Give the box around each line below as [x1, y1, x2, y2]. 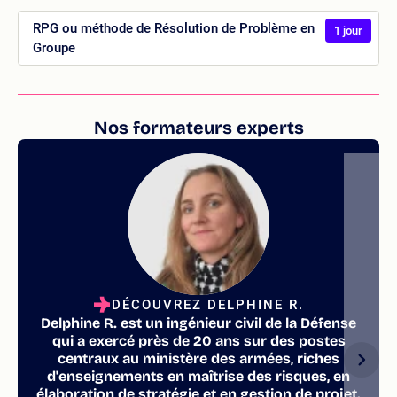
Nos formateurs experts [93, 116, 304, 138]
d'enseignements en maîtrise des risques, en [47, 367, 350, 385]
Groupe [33, 39, 75, 56]
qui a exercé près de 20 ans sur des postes [51, 331, 346, 349]
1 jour [334, 23, 362, 37]
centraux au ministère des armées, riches [58, 349, 339, 367]
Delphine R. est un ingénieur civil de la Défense [41, 314, 356, 331]
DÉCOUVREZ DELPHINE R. [111, 296, 304, 313]
